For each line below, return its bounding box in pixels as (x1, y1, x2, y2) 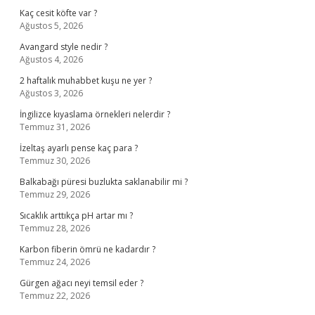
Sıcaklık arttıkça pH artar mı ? (20, 210, 133, 221)
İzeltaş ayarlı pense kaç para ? (20, 142, 138, 154)
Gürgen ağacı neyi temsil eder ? (20, 277, 143, 289)
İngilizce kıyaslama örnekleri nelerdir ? (20, 108, 170, 120)
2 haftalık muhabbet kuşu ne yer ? (20, 75, 152, 86)
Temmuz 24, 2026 (20, 256, 90, 268)
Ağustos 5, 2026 (20, 20, 83, 32)
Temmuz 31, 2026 (20, 121, 90, 133)
